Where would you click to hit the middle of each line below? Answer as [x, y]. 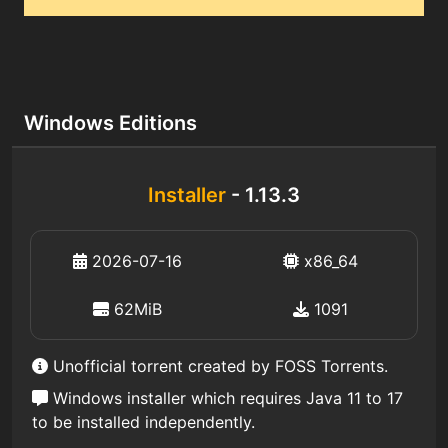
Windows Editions [110, 123]
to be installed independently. [143, 422]
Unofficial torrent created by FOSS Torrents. [218, 366]
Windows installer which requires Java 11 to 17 [225, 398]
